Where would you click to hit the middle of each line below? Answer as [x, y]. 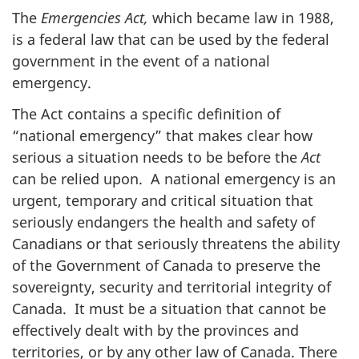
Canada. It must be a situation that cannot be [169, 308]
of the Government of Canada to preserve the [166, 265]
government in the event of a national [141, 61]
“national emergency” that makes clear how [162, 135]
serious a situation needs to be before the [157, 157]
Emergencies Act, [95, 18]
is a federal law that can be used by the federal [171, 40]
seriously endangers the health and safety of [163, 222]
